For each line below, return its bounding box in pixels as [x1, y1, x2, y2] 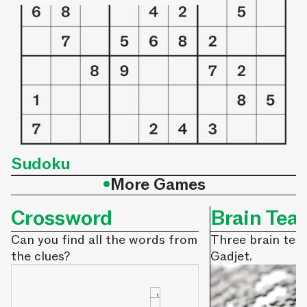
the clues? [11, 248, 70, 265]
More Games [110, 174, 206, 195]
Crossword [11, 204, 112, 232]
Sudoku [11, 153, 71, 175]
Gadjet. [210, 248, 253, 265]
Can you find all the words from [11, 232, 197, 248]
